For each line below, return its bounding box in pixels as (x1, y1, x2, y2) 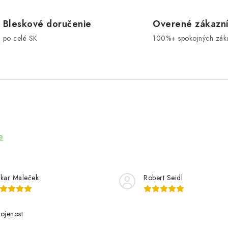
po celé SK (3, 33, 38, 43)
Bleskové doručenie (3, 17, 92, 31)
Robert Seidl (144, 173, 183, 183)
